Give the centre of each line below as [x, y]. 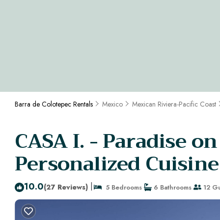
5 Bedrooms [122, 187]
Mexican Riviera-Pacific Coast [174, 104]
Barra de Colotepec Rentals [55, 104]
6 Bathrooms [172, 187]
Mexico [112, 104]
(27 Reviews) [66, 187]
